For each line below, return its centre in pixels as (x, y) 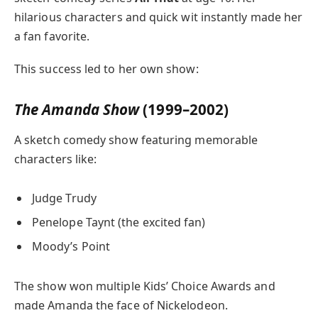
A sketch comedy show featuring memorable (136, 140)
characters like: (56, 159)
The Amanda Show (77, 109)
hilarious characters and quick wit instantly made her (159, 17)
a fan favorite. (52, 36)
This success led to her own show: (106, 69)
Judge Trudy (64, 198)
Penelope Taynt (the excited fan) (119, 223)
